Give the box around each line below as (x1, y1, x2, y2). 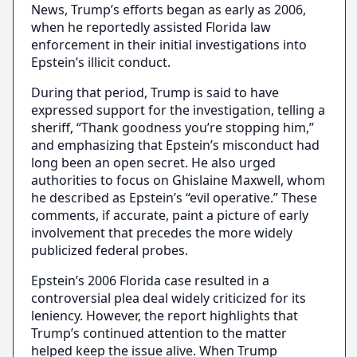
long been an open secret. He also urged (31, 154, 277, 172)
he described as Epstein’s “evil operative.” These (31, 189, 318, 207)
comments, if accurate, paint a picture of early (31, 206, 309, 225)
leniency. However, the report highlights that (31, 307, 299, 325)
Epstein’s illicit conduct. (31, 53, 171, 72)
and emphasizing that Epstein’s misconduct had (31, 136, 320, 155)
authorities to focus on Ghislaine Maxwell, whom (31, 171, 326, 190)
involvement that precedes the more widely (31, 224, 293, 242)
